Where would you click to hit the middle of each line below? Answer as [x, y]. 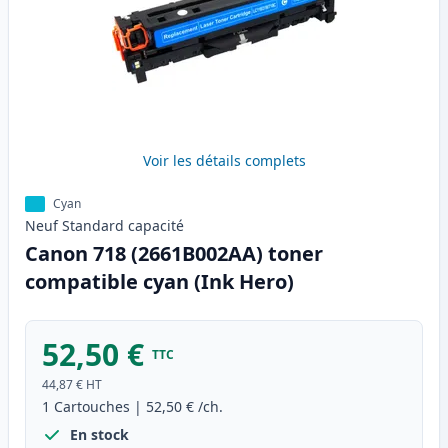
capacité [156, 226]
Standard [93, 226]
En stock [99, 435]
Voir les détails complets [224, 161]
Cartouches [92, 407]
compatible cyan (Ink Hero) [159, 282]
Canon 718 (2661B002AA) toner [174, 254]
